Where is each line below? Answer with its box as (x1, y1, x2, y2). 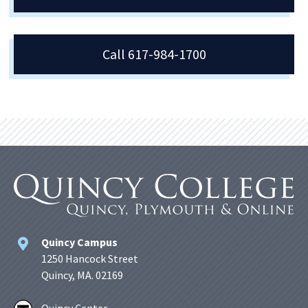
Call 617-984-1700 (102, 45, 206, 63)
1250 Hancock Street (41, 252, 138, 265)
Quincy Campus (41, 235, 118, 249)
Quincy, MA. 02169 (41, 268, 123, 282)
